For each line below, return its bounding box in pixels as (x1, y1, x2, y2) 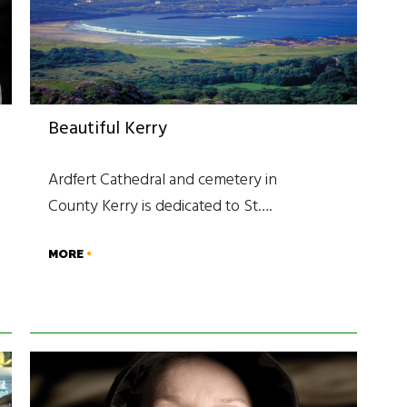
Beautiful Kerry (48, 114, 168, 144)
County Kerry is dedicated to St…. (48, 194, 273, 221)
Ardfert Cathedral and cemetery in (48, 167, 278, 194)
